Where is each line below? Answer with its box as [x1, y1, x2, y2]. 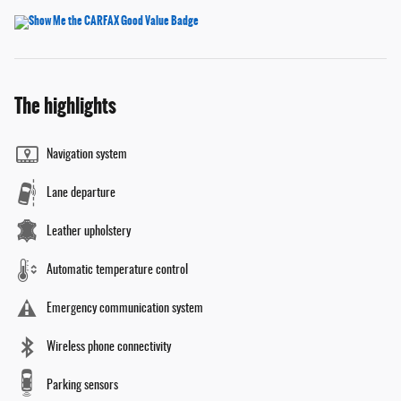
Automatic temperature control [47, 264, 188, 277]
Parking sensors [47, 380, 118, 393]
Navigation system [47, 149, 127, 162]
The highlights [14, 91, 116, 122]
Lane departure [47, 187, 115, 200]
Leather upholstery [47, 226, 131, 239]
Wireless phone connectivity [47, 341, 171, 354]
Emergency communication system [47, 303, 203, 316]
